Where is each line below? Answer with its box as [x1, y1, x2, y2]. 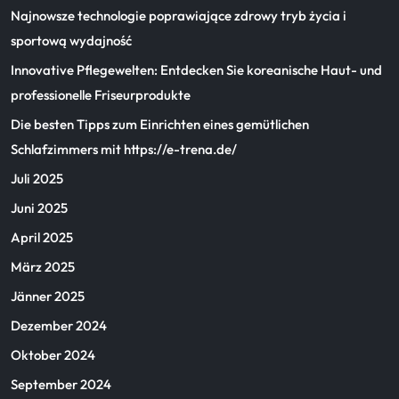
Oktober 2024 [11, 346, 95, 363]
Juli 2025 [11, 170, 63, 187]
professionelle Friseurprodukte [11, 86, 191, 103]
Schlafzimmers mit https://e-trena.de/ [11, 141, 237, 158]
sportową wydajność [11, 32, 132, 49]
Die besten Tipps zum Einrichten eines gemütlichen [11, 116, 309, 133]
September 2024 [11, 376, 111, 393]
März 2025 [11, 258, 75, 275]
